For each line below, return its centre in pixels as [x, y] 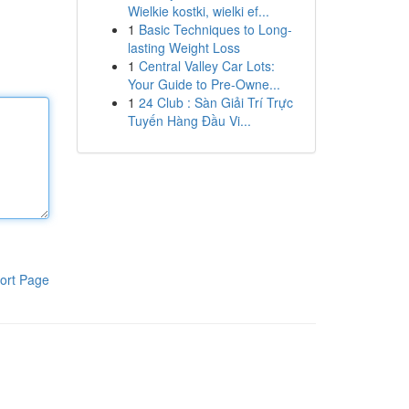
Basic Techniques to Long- [215, 29]
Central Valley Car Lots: [206, 66]
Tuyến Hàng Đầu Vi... [189, 121]
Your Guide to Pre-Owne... [204, 84]
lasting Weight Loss [184, 47]
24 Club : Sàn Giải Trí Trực [215, 102]
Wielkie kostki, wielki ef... [198, 11]
